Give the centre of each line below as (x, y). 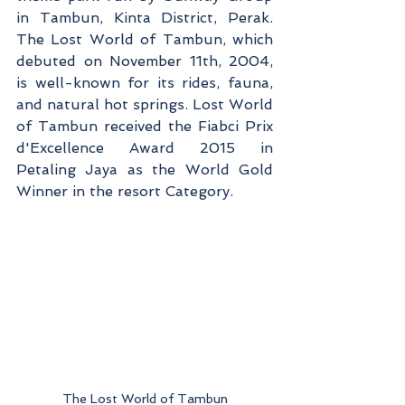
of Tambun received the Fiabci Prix (145, 127)
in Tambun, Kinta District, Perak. (145, 18)
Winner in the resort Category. (125, 192)
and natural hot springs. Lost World (145, 105)
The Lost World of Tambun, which (145, 40)
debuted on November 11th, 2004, (145, 61)
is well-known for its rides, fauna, (145, 83)
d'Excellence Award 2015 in (145, 148)
